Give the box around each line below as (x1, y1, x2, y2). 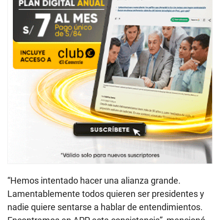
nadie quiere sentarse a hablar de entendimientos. (7, 202, 203, 213)
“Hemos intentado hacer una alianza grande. (7, 175, 181, 186)
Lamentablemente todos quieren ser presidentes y (7, 189, 204, 199)
